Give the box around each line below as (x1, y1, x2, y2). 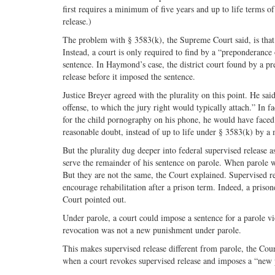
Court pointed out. (63, 193, 126, 206)
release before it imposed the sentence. (63, 71, 195, 83)
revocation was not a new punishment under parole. (63, 224, 241, 236)
